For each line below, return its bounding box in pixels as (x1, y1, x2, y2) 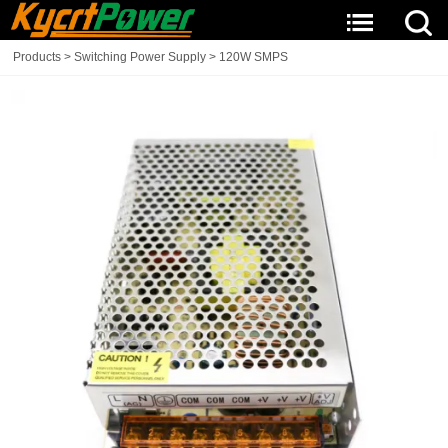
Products (13, 50, 62, 64)
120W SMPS (219, 50, 289, 64)
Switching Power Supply (74, 50, 207, 64)
